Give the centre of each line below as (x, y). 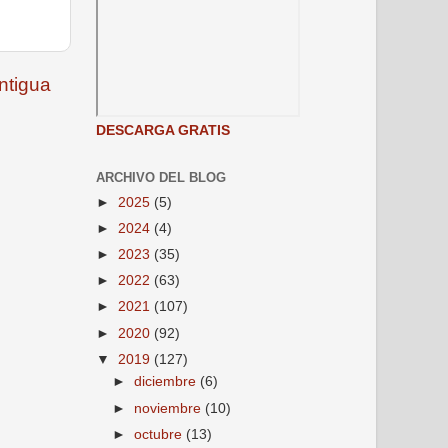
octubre (160, 434)
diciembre (167, 382)
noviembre (170, 408)
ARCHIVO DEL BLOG (161, 178)
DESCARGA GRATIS (163, 131)
